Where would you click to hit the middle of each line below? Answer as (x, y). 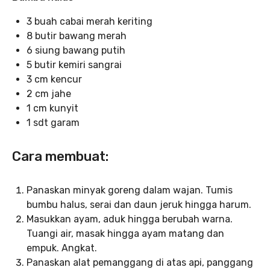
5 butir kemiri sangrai (74, 64)
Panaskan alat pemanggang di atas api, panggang (140, 262)
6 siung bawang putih (76, 50)
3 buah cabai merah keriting (89, 21)
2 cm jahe (49, 93)
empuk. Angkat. (62, 248)
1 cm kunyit (52, 108)
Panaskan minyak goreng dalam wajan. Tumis (130, 190)
